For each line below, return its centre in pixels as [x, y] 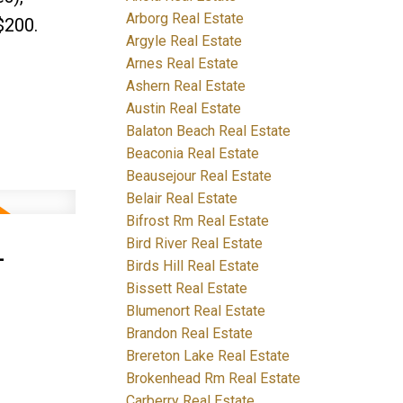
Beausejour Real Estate [199, 175]
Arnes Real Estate [183, 63]
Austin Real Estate [184, 108]
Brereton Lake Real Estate [208, 355]
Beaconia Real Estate [193, 153]
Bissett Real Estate [187, 288]
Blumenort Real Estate [196, 310]
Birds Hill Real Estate [193, 265]
